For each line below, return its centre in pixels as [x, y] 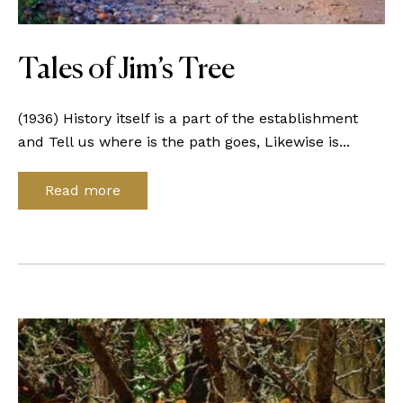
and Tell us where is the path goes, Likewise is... [184, 142]
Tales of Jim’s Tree [126, 70]
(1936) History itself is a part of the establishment [188, 118]
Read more [83, 190]
